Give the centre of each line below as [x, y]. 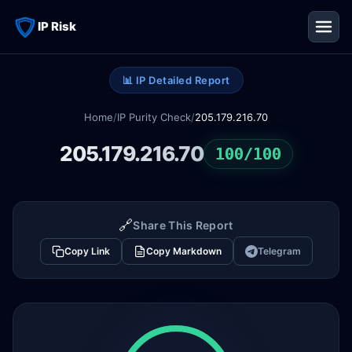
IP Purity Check [154, 117]
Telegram [279, 251]
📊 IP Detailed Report [176, 80]
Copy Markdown [183, 251]
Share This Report [183, 225]
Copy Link [87, 251]
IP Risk [57, 26]
